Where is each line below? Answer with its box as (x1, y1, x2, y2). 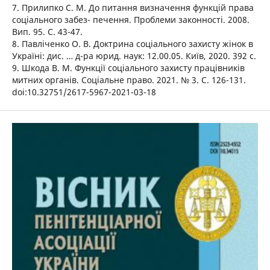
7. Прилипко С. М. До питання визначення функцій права (11, 2, 254, 14)
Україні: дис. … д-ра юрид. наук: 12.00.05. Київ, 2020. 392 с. (11, 50, 256, 62)
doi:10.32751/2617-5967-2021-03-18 (11, 86, 156, 98)
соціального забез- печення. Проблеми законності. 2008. (11, 14, 250, 26)
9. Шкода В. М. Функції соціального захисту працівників (11, 62, 245, 74)
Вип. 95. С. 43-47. (11, 26, 83, 38)
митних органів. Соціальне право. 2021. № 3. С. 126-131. (11, 74, 246, 86)
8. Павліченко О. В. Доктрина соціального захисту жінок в (11, 38, 253, 50)
